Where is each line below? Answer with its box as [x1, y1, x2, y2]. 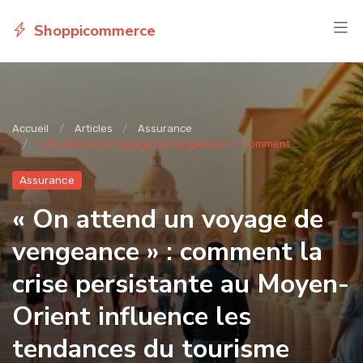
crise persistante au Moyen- [12, 265, 349, 301]
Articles [74, 122, 113, 135]
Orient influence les [12, 297, 251, 334]
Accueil [12, 122, 49, 135]
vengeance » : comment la [12, 233, 322, 269]
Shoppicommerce [34, 19, 156, 41]
